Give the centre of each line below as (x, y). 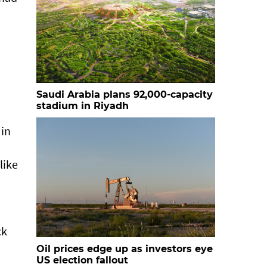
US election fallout (82, 260)
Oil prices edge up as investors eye (125, 249)
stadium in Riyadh (83, 106)
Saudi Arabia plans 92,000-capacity (125, 94)
